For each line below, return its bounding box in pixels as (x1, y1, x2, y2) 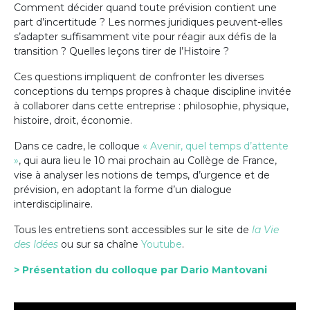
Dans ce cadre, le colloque (14, 139, 140, 152)
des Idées (14, 237, 58, 250)
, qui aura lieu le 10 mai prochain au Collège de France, (19, 154, 277, 167)
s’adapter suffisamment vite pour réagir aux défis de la (14, 30, 277, 43)
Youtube (141, 237, 182, 250)
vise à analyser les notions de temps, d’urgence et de (14, 168, 270, 181)
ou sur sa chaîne (58, 237, 141, 250)
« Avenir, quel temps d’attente (140, 139, 289, 152)
